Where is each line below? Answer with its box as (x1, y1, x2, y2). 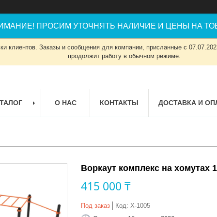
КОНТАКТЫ (100, 98, 139, 107)
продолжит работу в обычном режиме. (68, 52, 181, 60)
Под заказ (81, 201, 110, 209)
